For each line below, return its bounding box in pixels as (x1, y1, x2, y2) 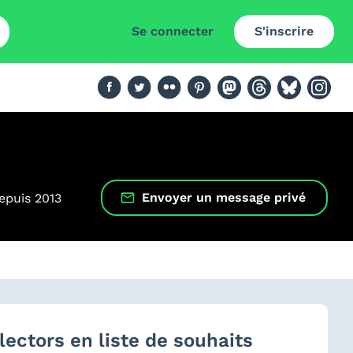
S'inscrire (255, 24, 314, 39)
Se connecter (132, 24, 214, 39)
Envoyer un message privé (142, 190, 306, 205)
